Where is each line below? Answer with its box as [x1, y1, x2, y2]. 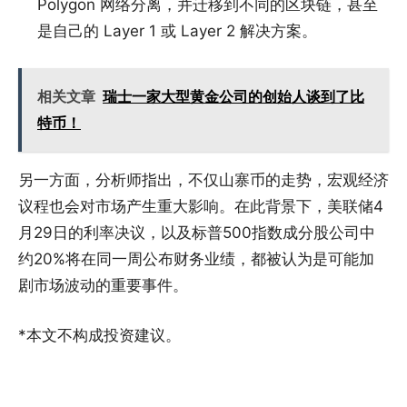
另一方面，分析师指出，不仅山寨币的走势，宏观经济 [18, 170, 389, 189]
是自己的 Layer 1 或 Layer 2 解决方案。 [37, 21, 317, 40]
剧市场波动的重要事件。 [18, 275, 188, 294]
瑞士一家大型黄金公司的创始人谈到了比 [103, 86, 364, 105]
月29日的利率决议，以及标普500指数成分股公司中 [18, 223, 375, 242]
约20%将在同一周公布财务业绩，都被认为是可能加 [18, 249, 374, 268]
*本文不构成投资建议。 [18, 325, 181, 344]
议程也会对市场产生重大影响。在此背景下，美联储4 [18, 196, 383, 215]
